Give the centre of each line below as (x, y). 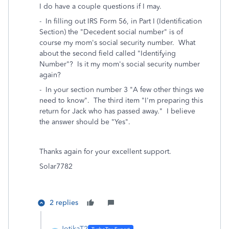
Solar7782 (56, 166)
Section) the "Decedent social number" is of (111, 32)
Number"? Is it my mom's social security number (120, 64)
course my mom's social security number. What (117, 43)
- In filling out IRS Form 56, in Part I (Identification (121, 21)
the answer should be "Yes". (86, 122)
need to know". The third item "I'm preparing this (121, 100)
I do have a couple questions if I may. (100, 6)
